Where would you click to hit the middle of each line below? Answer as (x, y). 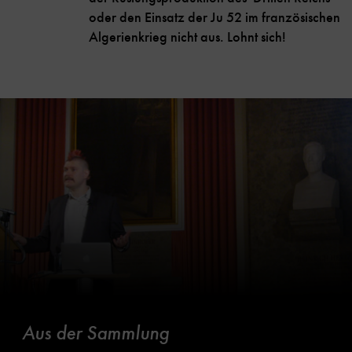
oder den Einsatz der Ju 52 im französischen (214, 18)
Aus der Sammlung (95, 334)
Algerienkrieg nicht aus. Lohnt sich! (187, 37)
